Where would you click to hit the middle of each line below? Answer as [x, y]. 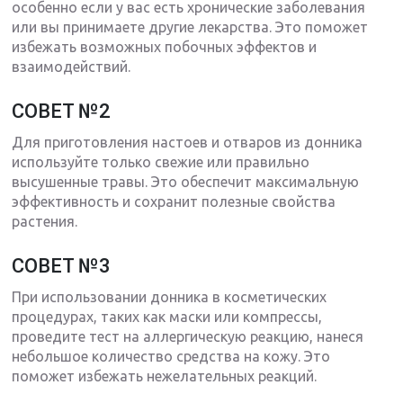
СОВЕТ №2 [62, 111]
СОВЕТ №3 [62, 265]
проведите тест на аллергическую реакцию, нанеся [188, 336]
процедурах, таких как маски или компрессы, [167, 316]
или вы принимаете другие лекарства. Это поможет [190, 27]
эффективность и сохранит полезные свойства [174, 201]
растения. [45, 221]
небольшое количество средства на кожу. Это [171, 356]
